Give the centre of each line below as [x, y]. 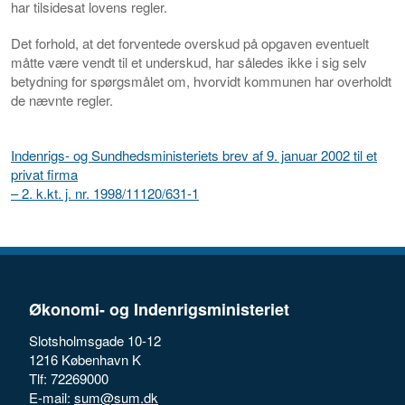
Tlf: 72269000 [69, 379]
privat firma [44, 174]
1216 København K [87, 360]
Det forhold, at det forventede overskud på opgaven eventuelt [190, 42]
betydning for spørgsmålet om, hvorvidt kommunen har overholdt [201, 80]
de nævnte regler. [62, 99]
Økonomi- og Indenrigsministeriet [159, 310]
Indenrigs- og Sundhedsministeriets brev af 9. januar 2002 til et [194, 155]
